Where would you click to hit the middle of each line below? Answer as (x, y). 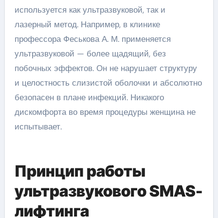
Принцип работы (80, 171)
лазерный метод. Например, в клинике (87, 24)
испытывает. (38, 126)
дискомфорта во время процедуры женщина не (105, 112)
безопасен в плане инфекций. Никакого (89, 97)
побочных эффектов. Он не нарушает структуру (106, 68)
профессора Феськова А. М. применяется (92, 39)
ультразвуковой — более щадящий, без (90, 53)
